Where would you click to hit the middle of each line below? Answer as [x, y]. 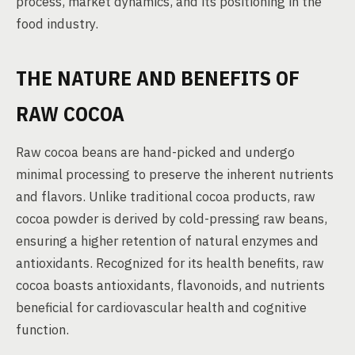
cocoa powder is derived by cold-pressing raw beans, [172, 219]
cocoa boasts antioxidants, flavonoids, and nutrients [170, 285]
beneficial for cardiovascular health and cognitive [161, 307]
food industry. [57, 24]
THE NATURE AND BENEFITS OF [158, 78]
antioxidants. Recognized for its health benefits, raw [170, 263]
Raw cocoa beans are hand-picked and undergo [155, 152]
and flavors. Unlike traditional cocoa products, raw [166, 197]
